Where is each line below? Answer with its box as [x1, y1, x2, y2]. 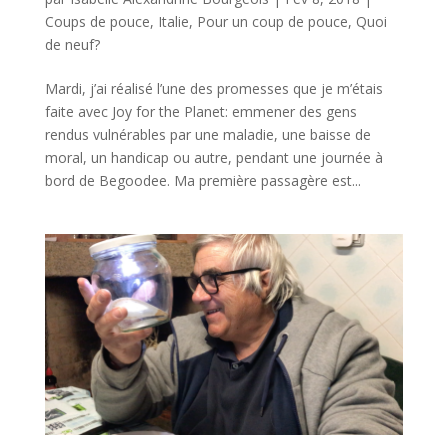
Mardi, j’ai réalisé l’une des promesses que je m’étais [44, 78, 383, 98]
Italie [157, 11, 189, 31]
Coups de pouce [44, 11, 150, 31]
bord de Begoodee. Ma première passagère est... [44, 170, 361, 190]
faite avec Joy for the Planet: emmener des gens [44, 101, 357, 121]
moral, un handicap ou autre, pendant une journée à [44, 147, 383, 167]
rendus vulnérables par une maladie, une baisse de [44, 124, 371, 144]
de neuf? [44, 34, 100, 54]
